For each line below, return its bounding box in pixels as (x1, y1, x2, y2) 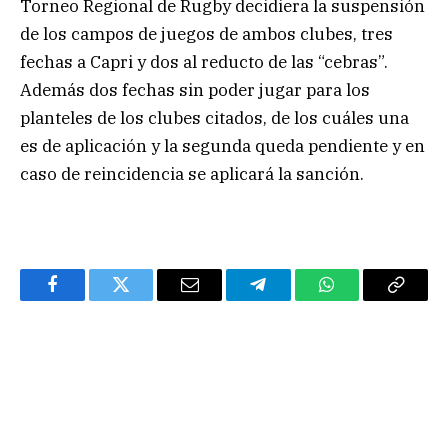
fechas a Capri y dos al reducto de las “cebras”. (20, 50, 388, 73)
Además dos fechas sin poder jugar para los (20, 78, 370, 101)
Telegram (256, 290, 325, 309)
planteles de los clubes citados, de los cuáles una (20, 106, 409, 129)
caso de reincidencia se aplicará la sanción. (20, 162, 364, 185)
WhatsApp (325, 290, 403, 309)
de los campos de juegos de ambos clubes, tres (20, 22, 393, 45)
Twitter (119, 290, 172, 309)
